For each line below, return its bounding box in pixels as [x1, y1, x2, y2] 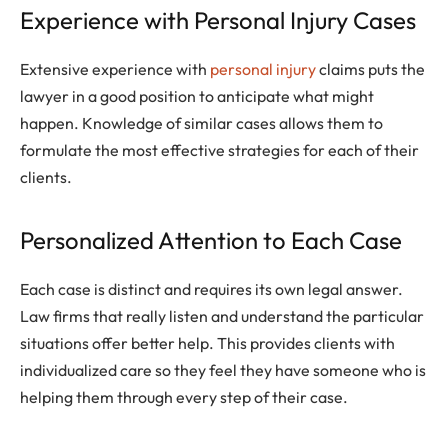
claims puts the [316, 58, 425, 79]
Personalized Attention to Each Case [20, 225, 402, 256]
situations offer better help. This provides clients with [20, 333, 395, 354]
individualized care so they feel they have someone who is [20, 360, 426, 381]
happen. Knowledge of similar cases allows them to [20, 112, 383, 133]
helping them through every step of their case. [20, 387, 348, 408]
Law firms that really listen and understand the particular [20, 306, 424, 327]
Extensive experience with [20, 58, 210, 79]
